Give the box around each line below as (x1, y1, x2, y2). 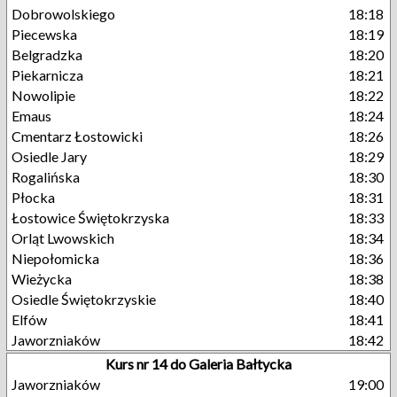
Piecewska (12, 26, 77, 43)
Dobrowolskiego (12, 5, 115, 22)
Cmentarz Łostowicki (12, 128, 143, 144)
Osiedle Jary (12, 148, 87, 165)
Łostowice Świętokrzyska (12, 209, 169, 226)
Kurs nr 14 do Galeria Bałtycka (105, 355, 292, 372)
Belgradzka (12, 46, 82, 63)
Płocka (12, 189, 55, 206)
